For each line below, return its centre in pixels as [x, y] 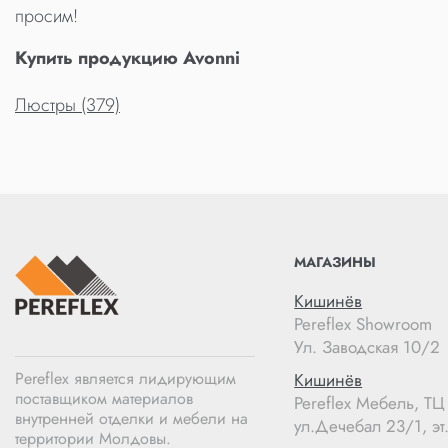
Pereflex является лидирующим [125, 378]
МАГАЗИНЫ [335, 262]
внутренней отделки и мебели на [131, 418]
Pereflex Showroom [363, 324]
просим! [46, 15]
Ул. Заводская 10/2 [367, 347]
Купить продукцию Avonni [127, 57]
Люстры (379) [67, 104]
